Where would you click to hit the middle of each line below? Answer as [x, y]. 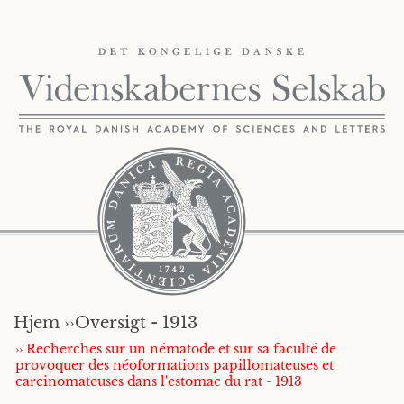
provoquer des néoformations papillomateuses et [174, 365]
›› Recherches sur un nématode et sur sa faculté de [176, 349]
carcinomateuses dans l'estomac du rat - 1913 [159, 381]
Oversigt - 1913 [136, 323]
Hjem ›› [44, 323]
